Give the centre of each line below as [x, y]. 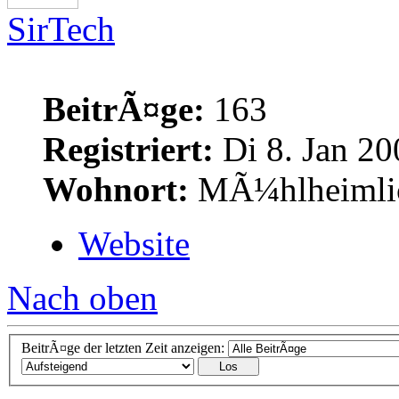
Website [134, 243]
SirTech [61, 28]
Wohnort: [116, 189]
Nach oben [82, 297]
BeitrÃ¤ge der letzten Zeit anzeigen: [125, 348]
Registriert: [128, 149]
